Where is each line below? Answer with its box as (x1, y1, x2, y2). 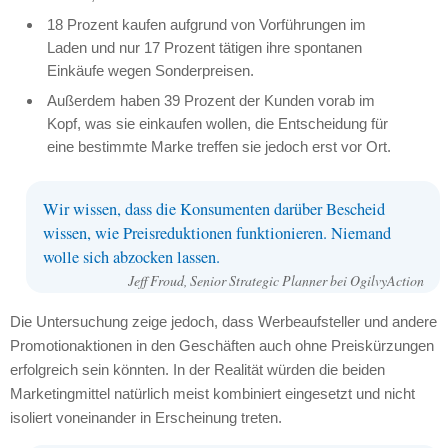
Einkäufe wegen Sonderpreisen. (47, 61, 255, 79)
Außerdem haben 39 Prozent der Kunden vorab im (47, 92, 376, 110)
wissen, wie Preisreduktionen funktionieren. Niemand (42, 222, 391, 245)
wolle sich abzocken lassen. (42, 246, 220, 269)
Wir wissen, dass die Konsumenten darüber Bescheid (42, 198, 385, 221)
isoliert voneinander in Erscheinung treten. (9, 408, 282, 426)
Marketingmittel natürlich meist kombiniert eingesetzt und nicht (9, 384, 415, 402)
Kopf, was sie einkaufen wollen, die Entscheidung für (47, 115, 389, 133)
